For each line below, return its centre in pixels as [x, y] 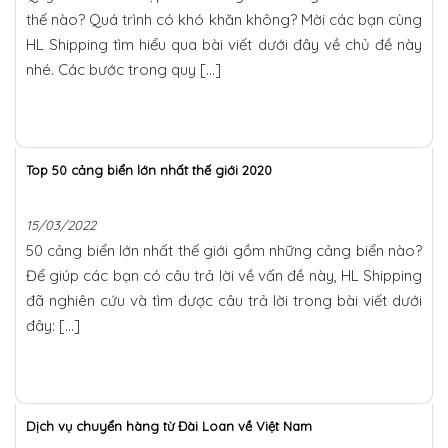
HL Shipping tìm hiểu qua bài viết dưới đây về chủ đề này [224, 44]
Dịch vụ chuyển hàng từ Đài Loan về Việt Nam [169, 425]
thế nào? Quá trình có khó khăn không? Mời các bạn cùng [224, 19]
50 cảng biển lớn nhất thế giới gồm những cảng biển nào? [224, 250]
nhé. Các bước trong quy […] [123, 69]
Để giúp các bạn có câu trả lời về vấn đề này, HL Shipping [224, 275]
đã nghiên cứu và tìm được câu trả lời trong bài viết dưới [224, 300]
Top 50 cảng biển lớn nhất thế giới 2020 [149, 169]
